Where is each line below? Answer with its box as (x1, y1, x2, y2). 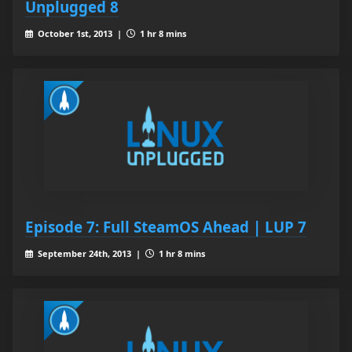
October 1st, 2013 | (35, 27, 126, 40)
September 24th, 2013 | (35, 247, 145, 260)
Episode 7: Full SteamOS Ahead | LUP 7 (25, 217, 306, 237)
